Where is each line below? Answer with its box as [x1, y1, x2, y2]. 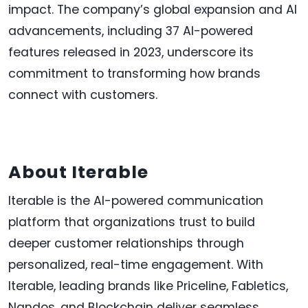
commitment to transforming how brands [8, 65, 261, 82]
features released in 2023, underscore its [8, 43, 254, 60]
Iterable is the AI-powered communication [8, 192, 263, 209]
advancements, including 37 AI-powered [8, 22, 253, 39]
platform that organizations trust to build [8, 213, 255, 230]
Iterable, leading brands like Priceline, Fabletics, [8, 277, 288, 294]
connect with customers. [8, 86, 157, 103]
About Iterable [8, 159, 148, 184]
